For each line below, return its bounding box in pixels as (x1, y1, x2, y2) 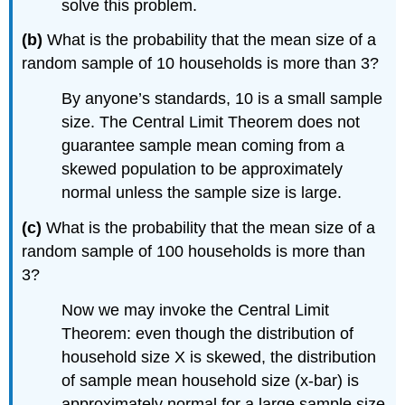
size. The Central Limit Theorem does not (61, 113, 361, 132)
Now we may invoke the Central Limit (61, 300, 330, 319)
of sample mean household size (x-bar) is (61, 371, 360, 390)
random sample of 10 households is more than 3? (22, 54, 380, 73)
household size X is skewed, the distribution (61, 347, 377, 366)
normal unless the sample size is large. (61, 184, 343, 202)
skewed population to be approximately (61, 160, 344, 179)
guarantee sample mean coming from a (61, 137, 345, 155)
